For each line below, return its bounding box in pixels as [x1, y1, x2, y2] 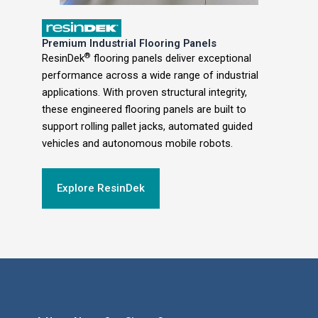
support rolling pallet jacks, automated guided [42, 120, 253, 133]
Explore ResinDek [57, 182, 146, 195]
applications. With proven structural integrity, [42, 86, 248, 99]
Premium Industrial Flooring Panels [42, 37, 217, 50]
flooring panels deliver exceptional [91, 52, 252, 65]
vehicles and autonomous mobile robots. [42, 137, 234, 150]
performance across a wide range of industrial [42, 69, 259, 82]
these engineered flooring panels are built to [42, 103, 247, 116]
